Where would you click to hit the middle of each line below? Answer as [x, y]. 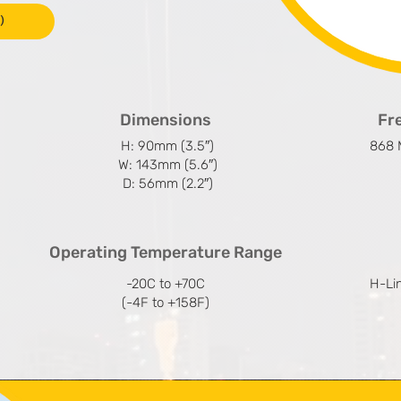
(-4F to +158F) [166, 302]
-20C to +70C [166, 283]
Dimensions [166, 119]
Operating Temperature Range [166, 252]
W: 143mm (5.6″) [167, 164]
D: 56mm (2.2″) [167, 183]
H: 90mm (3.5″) [167, 145]
